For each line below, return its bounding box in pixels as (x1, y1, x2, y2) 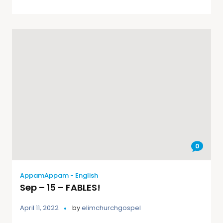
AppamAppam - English (20, 171, 98, 181)
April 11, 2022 (20, 203, 59, 213)
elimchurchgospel (82, 203, 141, 213)
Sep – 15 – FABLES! (20, 181, 101, 194)
